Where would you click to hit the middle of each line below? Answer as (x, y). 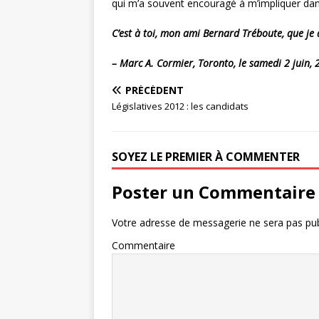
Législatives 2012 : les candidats (180, 106)
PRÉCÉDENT (155, 90)
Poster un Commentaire (214, 192)
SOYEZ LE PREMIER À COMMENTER (206, 157)
